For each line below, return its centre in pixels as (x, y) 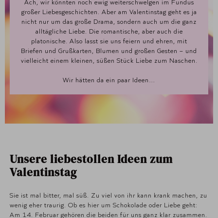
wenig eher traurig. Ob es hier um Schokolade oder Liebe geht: (104, 205)
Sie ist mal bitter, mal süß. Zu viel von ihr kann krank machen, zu (109, 195)
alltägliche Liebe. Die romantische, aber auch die (109, 31)
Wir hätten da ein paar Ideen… (109, 80)
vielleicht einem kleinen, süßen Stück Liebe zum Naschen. (109, 60)
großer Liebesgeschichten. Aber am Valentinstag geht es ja (109, 11)
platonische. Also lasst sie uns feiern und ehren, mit (109, 41)
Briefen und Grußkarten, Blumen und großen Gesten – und (109, 50)
